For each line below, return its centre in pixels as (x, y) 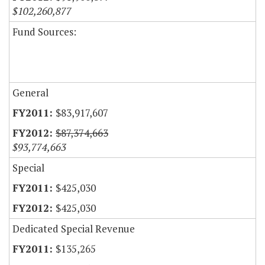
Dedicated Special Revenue (74, 229)
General (30, 93)
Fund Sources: (44, 32)
